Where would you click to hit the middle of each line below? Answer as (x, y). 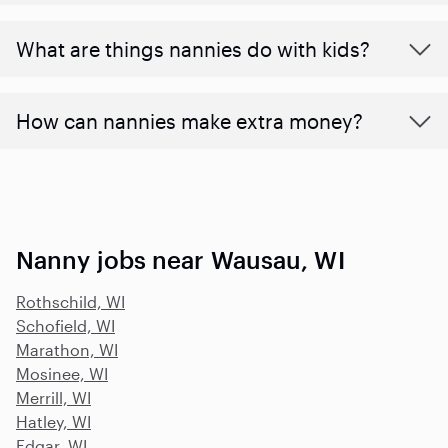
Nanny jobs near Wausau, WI (180, 259)
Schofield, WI (65, 325)
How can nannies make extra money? (189, 120)
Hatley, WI (53, 421)
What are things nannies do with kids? (193, 48)
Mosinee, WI (62, 373)
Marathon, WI (67, 349)
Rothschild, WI (70, 301)
